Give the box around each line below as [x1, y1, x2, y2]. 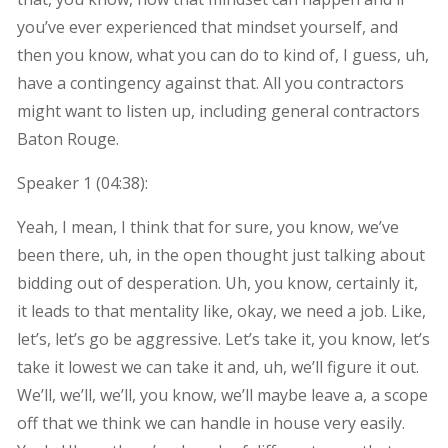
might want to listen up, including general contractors [16, 99, 420, 122]
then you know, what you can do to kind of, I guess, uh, [16, 43, 429, 66]
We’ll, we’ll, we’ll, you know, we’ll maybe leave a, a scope [16, 383, 428, 406]
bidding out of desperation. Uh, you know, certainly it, [16, 271, 418, 294]
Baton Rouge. [16, 127, 119, 150]
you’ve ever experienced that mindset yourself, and [16, 15, 398, 38]
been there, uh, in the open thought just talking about [16, 243, 425, 266]
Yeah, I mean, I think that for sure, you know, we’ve [16, 215, 399, 238]
